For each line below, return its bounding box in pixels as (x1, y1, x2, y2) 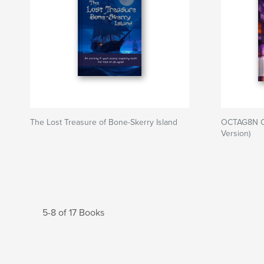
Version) (221, 128, 250, 138)
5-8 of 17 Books (42, 207, 104, 219)
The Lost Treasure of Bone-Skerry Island (30, 117, 177, 127)
